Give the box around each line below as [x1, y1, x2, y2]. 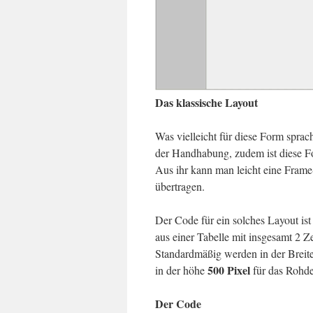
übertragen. [155, 179, 205, 194]
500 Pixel [208, 262, 253, 278]
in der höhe [155, 263, 208, 277]
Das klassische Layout [155, 94, 258, 110]
